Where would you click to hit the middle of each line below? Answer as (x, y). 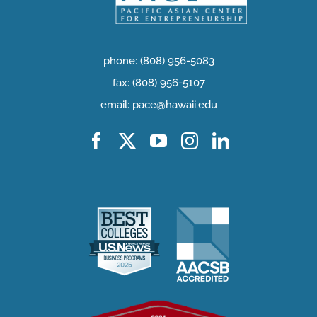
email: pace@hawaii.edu (158, 105)
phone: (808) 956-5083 (158, 61)
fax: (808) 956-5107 (158, 83)
